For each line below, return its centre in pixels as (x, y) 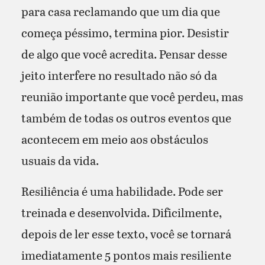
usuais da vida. (60, 160)
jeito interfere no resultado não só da (119, 75)
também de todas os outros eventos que (126, 117)
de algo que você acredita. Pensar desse (124, 54)
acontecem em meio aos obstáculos (114, 139)
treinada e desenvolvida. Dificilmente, (121, 212)
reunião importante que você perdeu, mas (132, 96)
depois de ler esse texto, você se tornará (126, 233)
